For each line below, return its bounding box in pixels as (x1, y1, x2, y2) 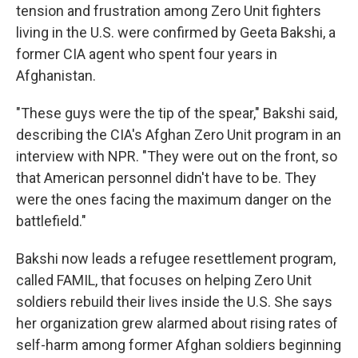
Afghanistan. (16, 67, 96, 84)
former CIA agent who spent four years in (16, 46, 277, 62)
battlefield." (16, 213, 86, 229)
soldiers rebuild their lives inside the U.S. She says (16, 293, 332, 310)
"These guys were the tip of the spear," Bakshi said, (16, 105, 337, 121)
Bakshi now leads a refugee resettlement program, (16, 250, 336, 267)
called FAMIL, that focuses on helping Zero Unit (16, 272, 312, 288)
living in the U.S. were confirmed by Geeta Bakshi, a (16, 24, 336, 41)
